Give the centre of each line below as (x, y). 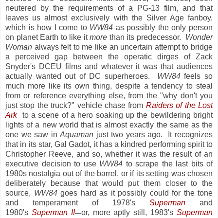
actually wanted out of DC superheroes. (81, 76)
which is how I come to (48, 27)
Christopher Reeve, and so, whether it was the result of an (109, 154)
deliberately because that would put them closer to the (109, 183)
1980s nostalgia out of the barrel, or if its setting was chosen (109, 173)
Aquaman (77, 134)
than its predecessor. (146, 37)
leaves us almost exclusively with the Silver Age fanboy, (109, 18)
